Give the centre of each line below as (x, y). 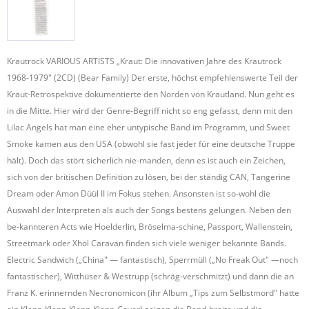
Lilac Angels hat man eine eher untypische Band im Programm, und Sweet (148, 128)
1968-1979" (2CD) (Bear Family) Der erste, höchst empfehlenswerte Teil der (152, 78)
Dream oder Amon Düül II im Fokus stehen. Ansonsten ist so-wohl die (139, 194)
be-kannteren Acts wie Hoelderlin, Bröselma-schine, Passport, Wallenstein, (150, 227)
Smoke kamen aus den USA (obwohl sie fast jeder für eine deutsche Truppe (151, 144)
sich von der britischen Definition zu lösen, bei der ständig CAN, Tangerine (149, 177)
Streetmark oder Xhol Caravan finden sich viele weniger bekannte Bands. (147, 243)
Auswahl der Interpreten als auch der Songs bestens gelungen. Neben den (149, 210)
